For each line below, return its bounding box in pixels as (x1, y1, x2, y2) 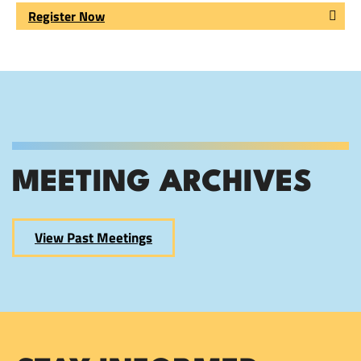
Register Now (28, 6, 105, 26)
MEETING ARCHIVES (12, 168, 312, 199)
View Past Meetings (35, 227, 152, 249)
